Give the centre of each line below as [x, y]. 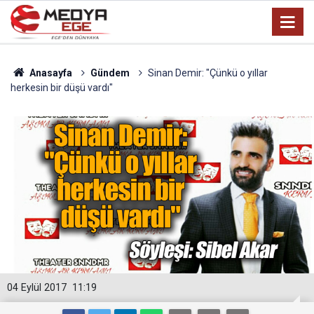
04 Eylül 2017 [37, 288]
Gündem [110, 73]
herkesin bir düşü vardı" [62, 88]
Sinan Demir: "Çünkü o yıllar [207, 73]
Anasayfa [49, 73]
